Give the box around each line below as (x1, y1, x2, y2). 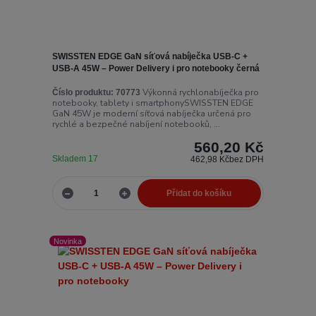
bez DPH (229, 154, 265, 164)
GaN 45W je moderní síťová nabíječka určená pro (51, 107, 251, 119)
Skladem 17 (51, 153, 100, 164)
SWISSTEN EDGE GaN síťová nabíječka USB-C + (51, 51, 248, 62)
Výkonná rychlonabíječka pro (140, 86, 259, 98)
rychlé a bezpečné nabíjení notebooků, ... (51, 118, 220, 130)
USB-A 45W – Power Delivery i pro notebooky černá (51, 63, 260, 74)
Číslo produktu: (51, 87, 114, 97)
